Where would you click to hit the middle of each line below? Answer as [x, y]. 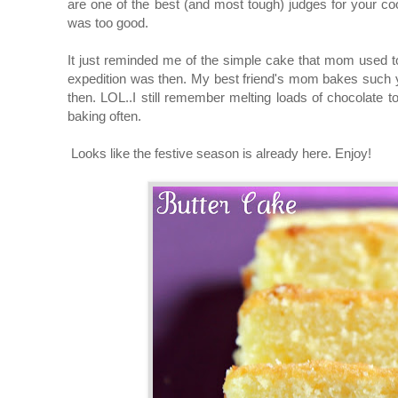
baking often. [104, 115]
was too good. [108, 22]
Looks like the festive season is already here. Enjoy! [219, 153]
